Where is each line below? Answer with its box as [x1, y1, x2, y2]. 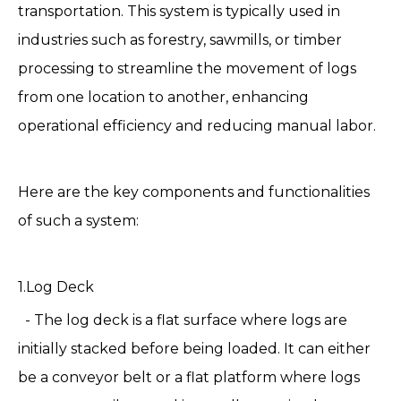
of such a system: [18, 212, 139, 229]
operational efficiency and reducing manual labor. [18, 117, 376, 134]
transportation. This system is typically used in [18, 3, 340, 20]
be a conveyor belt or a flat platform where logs [18, 369, 360, 386]
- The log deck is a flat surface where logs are [18, 311, 347, 328]
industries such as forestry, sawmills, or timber [18, 31, 342, 48]
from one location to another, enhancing [18, 89, 309, 106]
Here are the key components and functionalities [18, 183, 370, 200]
